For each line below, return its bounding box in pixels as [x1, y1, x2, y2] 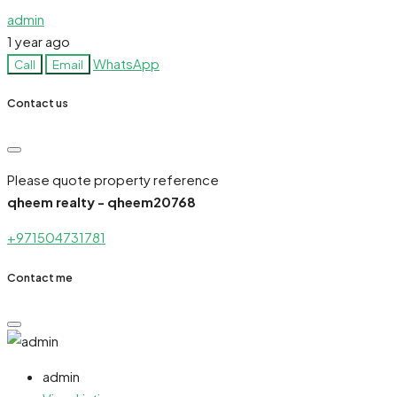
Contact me [7, 269, 73, 284]
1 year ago [7, 32, 70, 50]
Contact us [7, 96, 68, 111]
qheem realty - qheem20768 [7, 193, 196, 211]
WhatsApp [93, 54, 160, 72]
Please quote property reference [7, 171, 219, 189]
